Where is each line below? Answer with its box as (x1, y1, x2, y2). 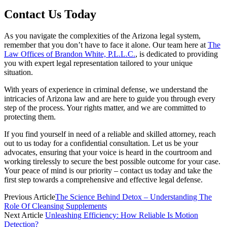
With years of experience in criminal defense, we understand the (4, 85, 208, 94)
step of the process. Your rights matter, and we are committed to (4, 103, 206, 112)
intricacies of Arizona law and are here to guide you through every (4, 94, 215, 103)
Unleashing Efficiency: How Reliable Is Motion (45, 210, 198, 219)
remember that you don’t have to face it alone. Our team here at (4, 40, 208, 49)
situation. (4, 67, 33, 77)
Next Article (4, 210, 45, 219)
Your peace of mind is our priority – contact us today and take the (4, 166, 212, 175)
